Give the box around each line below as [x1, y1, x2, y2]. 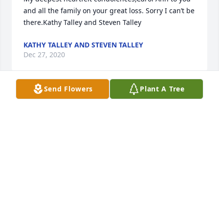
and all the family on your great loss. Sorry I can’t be [23, 6, 195, 16]
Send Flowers [44, 84, 93, 93]
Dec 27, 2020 [23, 50, 65, 60]
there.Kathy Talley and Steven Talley [23, 18, 141, 27]
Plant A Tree [140, 84, 185, 93]
